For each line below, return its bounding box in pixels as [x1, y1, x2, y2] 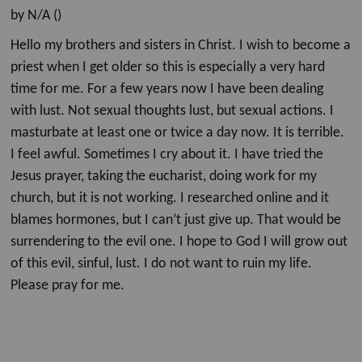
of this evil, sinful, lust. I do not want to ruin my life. [11, 256, 313, 271]
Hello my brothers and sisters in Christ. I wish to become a [11, 38, 351, 53]
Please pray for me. [11, 278, 125, 293]
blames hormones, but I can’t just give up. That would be [11, 213, 342, 228]
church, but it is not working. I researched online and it [11, 191, 330, 206]
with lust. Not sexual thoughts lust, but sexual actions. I [11, 103, 335, 119]
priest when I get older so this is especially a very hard [11, 60, 326, 75]
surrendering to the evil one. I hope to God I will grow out [11, 234, 348, 250]
